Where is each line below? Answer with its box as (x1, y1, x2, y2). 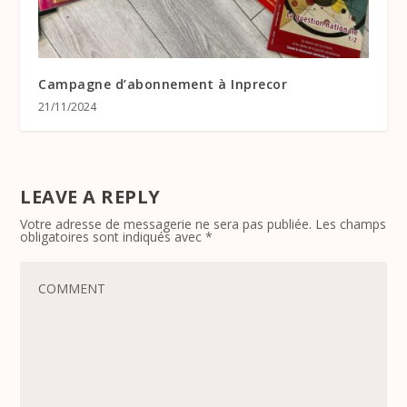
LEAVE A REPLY (20, 184, 161, 210)
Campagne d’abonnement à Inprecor (38, 75, 288, 94)
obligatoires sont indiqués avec (20, 228, 206, 246)
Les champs (315, 215, 387, 233)
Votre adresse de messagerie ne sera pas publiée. (20, 215, 313, 233)
